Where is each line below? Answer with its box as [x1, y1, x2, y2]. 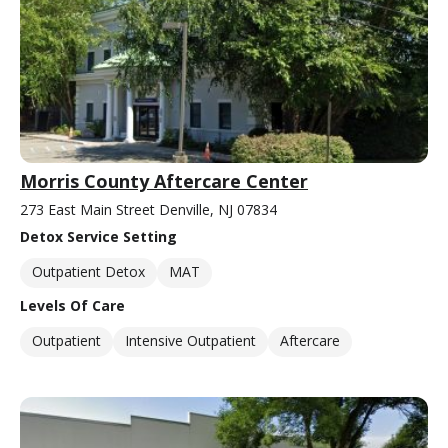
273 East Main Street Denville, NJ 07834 [20, 199, 277, 219]
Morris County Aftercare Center [20, 168, 308, 193]
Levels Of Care [20, 295, 125, 315]
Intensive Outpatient [125, 330, 256, 350]
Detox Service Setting [20, 226, 177, 246]
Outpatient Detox [32, 261, 145, 281]
